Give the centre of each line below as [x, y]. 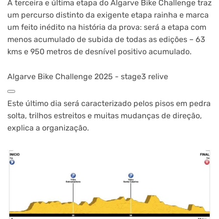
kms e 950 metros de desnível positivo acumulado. [99, 52]
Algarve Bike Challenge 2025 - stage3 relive [88, 76]
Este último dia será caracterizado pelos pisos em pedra [109, 103]
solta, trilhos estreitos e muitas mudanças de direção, [105, 115]
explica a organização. [48, 128]
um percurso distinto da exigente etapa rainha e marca [108, 15]
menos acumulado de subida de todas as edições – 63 [106, 40]
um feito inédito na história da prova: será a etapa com [107, 27]
